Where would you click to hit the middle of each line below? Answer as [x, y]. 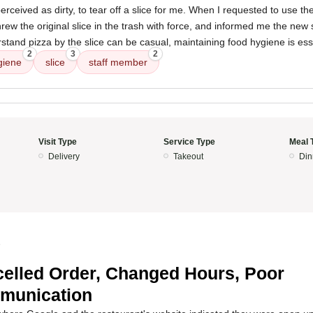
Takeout [188, 156]
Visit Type [57, 142]
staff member [118, 62]
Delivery [64, 156]
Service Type [189, 142]
